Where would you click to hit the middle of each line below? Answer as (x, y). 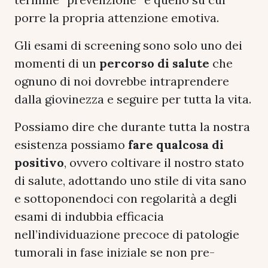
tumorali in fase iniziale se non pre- (115, 252)
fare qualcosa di (176, 144)
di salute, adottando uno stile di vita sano (130, 180)
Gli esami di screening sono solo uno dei (128, 45)
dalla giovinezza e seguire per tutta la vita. (133, 99)
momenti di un (55, 63)
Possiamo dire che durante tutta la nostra (132, 126)
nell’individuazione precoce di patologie (127, 234)
